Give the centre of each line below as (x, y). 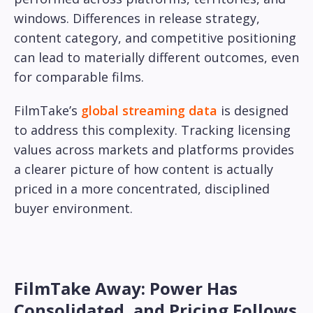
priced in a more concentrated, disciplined (142, 189)
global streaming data (149, 111)
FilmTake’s (48, 111)
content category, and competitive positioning (155, 38)
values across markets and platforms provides (154, 150)
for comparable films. (79, 77)
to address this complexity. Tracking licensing (152, 130)
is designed (253, 111)
